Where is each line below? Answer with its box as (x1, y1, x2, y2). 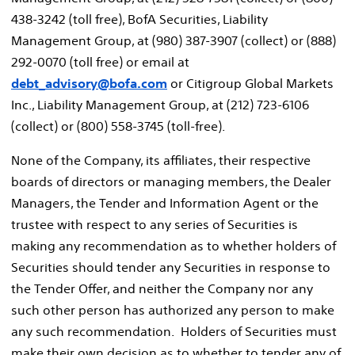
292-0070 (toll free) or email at (11, 53, 189, 70)
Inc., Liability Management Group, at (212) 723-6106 (11, 96, 309, 113)
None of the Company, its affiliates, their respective (11, 151, 311, 168)
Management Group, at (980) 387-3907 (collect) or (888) (11, 32, 336, 48)
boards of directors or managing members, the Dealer (11, 173, 331, 189)
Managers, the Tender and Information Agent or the (11, 194, 319, 211)
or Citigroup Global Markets (167, 74, 334, 91)
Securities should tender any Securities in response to (11, 258, 330, 275)
